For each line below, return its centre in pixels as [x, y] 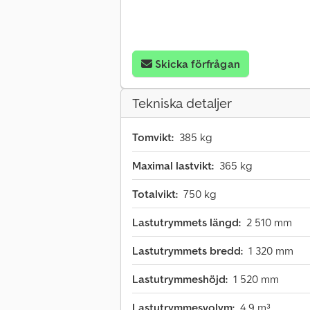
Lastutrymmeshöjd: [180, 279]
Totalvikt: [155, 194]
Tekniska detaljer [182, 103]
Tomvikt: [153, 137]
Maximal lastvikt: [173, 166]
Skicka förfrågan [198, 64]
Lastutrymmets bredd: [188, 251]
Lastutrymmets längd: [186, 222]
